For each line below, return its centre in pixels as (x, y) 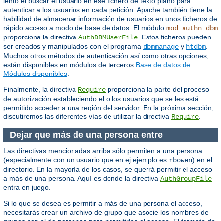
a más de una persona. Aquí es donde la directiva (82, 178)
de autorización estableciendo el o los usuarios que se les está (101, 98)
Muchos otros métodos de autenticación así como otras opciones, (106, 55)
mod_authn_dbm (192, 28)
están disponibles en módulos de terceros (70, 64)
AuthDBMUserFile (108, 37)
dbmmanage (161, 47)
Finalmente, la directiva (41, 89)
